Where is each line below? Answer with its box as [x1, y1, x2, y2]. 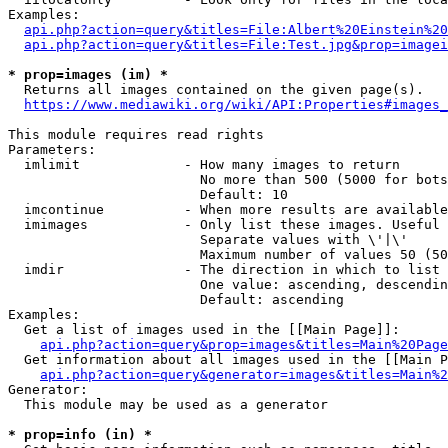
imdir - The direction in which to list [8, 262, 440, 277]
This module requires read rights [8, 127, 264, 142]
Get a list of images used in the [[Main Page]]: [8, 322, 400, 337]
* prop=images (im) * [8, 67, 168, 82]
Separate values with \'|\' [8, 232, 408, 247]
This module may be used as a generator [8, 397, 328, 412]
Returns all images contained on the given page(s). [8, 82, 424, 97]
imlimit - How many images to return [8, 157, 400, 172]
